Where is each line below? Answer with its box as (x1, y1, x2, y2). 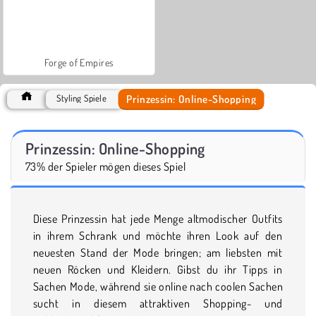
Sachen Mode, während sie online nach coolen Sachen (33, 279, 283, 293)
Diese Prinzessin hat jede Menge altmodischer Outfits (33, 211, 283, 226)
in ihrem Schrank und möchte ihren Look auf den (33, 228, 283, 243)
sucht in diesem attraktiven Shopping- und (33, 296, 283, 310)
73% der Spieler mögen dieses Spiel (25, 159, 186, 174)
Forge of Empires (44, 56, 114, 68)
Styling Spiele (56, 92, 107, 104)
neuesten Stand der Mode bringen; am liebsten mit (33, 245, 283, 260)
